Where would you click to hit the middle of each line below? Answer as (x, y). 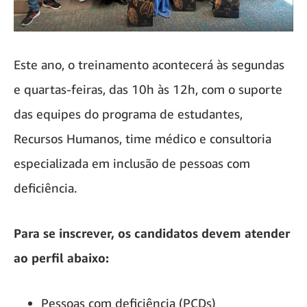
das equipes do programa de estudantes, (128, 113)
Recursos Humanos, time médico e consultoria (143, 138)
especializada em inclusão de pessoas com (132, 163)
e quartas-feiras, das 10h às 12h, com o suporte (148, 89)
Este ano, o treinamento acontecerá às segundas (149, 64)
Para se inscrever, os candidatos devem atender (152, 233)
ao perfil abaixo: (61, 257)
